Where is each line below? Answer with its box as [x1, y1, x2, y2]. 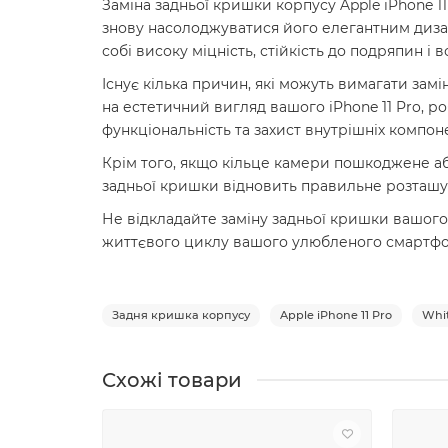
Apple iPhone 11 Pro [280, 307, 392, 322]
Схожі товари [102, 367, 242, 392]
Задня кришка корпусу [112, 307, 250, 322]
